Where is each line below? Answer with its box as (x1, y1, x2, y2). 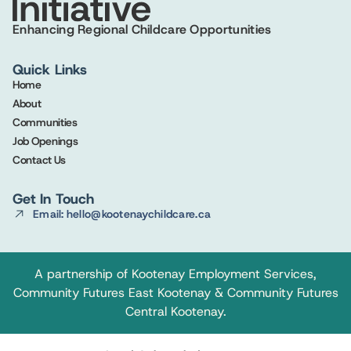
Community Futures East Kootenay (13, 284, 211, 302)
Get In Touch (13, 189, 94, 208)
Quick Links (13, 60, 87, 79)
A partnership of (34, 266, 132, 283)
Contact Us (13, 152, 67, 167)
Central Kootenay (125, 303, 223, 320)
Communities (13, 114, 78, 129)
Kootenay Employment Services (132, 266, 313, 283)
